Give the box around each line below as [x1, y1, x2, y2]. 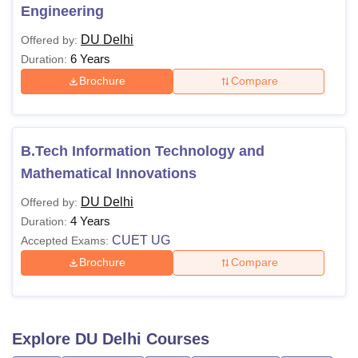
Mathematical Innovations [21, 165, 197, 181]
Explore [12, 329, 75, 348]
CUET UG [112, 233, 170, 247]
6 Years [70, 51, 110, 66]
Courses [141, 329, 209, 348]
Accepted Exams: [21, 233, 109, 247]
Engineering [21, 2, 104, 19]
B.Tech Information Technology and [21, 142, 265, 159]
